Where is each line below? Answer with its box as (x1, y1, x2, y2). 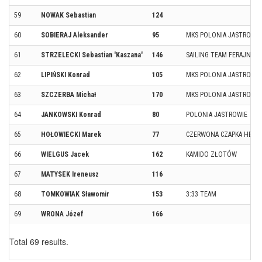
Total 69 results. (9, 235, 68, 247)
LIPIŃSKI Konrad (41, 70, 90, 79)
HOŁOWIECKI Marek (41, 130, 101, 139)
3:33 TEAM (186, 189, 216, 198)
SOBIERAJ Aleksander (41, 30, 108, 39)
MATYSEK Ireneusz (41, 170, 99, 178)
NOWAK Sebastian (41, 11, 96, 19)
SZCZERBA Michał (41, 90, 96, 99)
